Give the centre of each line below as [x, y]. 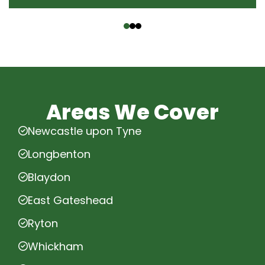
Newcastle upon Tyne [85, 131]
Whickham [56, 246]
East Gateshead [70, 200]
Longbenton [59, 154]
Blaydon [49, 177]
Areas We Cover [132, 112]
